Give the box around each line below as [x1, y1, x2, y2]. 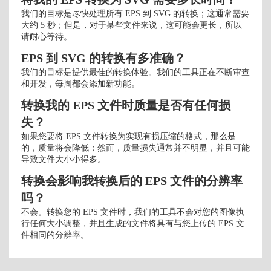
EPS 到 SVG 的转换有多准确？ [21, 51, 186, 65]
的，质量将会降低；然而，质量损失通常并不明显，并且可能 [21, 143, 250, 152]
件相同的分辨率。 [21, 230, 89, 240]
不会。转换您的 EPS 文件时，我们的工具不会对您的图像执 [21, 207, 244, 217]
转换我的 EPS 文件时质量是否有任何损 [21, 99, 230, 112]
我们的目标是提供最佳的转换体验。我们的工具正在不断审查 [21, 68, 250, 77]
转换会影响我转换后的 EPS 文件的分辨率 [21, 174, 243, 188]
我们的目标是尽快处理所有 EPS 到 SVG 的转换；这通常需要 [21, 9, 249, 18]
